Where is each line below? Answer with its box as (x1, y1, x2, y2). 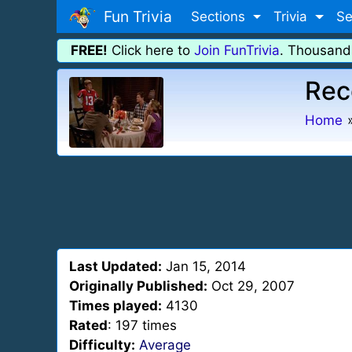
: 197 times (108, 317, 177, 333)
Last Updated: (69, 258, 162, 274)
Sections (191, 8, 249, 24)
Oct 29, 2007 (207, 278, 295, 294)
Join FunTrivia (194, 42, 280, 58)
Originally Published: (69, 278, 207, 294)
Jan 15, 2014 (162, 258, 246, 274)
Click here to (108, 42, 194, 58)
